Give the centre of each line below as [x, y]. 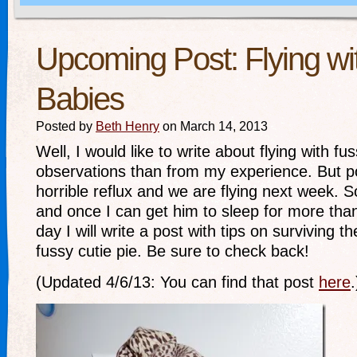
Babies [80, 99]
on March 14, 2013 [214, 126]
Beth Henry [127, 126]
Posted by [66, 126]
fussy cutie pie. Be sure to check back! [173, 251]
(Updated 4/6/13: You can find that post [177, 282]
